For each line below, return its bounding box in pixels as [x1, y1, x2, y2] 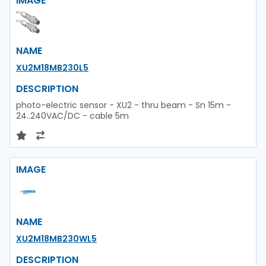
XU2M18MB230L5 [16, 61, 88, 74]
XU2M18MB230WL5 [16, 232, 97, 245]
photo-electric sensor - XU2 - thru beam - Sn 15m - [16, 99, 231, 111]
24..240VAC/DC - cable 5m [16, 109, 129, 122]
